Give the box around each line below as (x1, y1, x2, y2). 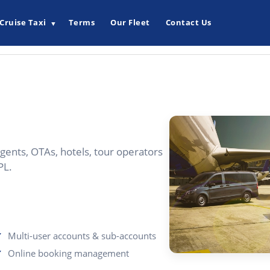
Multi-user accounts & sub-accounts (8, 230, 157, 242)
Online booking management (8, 247, 130, 259)
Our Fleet (110, 17, 150, 28)
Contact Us (165, 17, 212, 28)
